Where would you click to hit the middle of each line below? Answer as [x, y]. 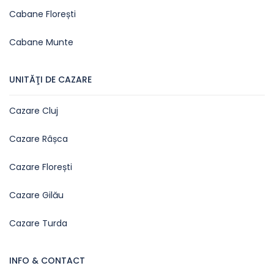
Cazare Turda [38, 223]
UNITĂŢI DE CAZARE [50, 80]
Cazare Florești [41, 167]
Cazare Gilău [36, 195]
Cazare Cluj [34, 111]
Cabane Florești [43, 14]
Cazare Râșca [39, 139]
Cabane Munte [41, 42]
